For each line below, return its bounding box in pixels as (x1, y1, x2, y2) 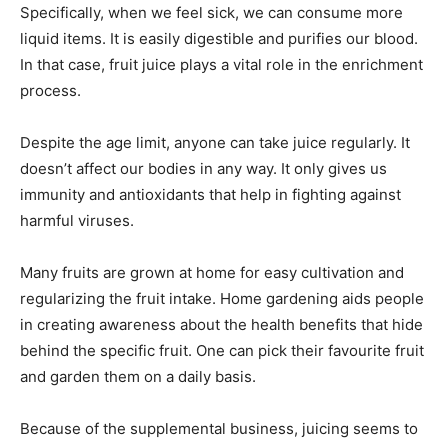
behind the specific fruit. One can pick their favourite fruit (20, 341, 424, 360)
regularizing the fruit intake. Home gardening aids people (20, 289, 424, 308)
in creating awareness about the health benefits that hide (20, 315, 423, 334)
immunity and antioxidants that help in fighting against (20, 185, 401, 204)
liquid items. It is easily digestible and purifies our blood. (20, 29, 418, 48)
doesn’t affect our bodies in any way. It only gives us (20, 159, 387, 178)
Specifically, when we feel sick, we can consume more (20, 3, 403, 22)
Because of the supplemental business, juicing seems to (20, 419, 418, 438)
